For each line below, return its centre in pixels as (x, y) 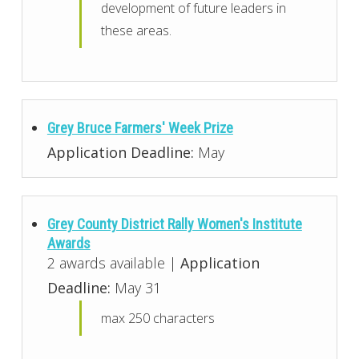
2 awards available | (113, 262)
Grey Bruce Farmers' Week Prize (140, 127)
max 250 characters (158, 318)
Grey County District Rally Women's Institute (174, 224)
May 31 (135, 287)
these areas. (137, 30)
